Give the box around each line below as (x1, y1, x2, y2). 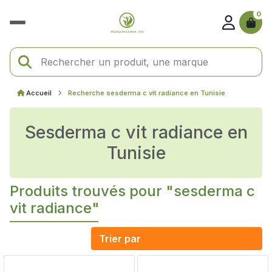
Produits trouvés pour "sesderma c (10, 182, 255, 200)
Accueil (26, 89, 52, 98)
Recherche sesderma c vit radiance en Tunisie (68, 89, 225, 98)
